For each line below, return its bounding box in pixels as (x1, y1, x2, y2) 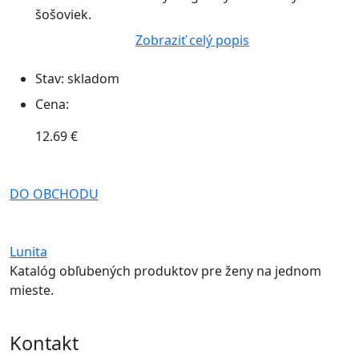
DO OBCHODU (10, 185, 99, 203)
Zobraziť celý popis (135, 31, 249, 49)
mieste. (10, 281, 54, 299)
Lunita (10, 243, 47, 260)
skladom (67, 70, 119, 87)
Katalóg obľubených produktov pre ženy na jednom (10, 262, 321, 280)
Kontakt (10, 330, 79, 356)
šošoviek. (35, 6, 91, 23)
